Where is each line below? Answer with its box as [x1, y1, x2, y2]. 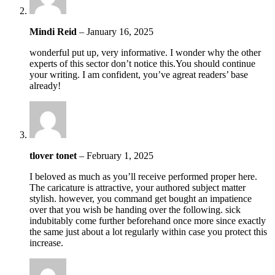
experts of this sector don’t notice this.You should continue [29, 58, 255, 69]
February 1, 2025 [87, 150, 153, 161]
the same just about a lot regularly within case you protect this [29, 226, 267, 237]
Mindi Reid [29, 26, 79, 37]
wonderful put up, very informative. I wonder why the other [29, 47, 261, 58]
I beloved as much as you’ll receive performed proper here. [29, 171, 257, 182]
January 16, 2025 [87, 26, 153, 37]
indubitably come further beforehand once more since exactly [29, 215, 266, 226]
